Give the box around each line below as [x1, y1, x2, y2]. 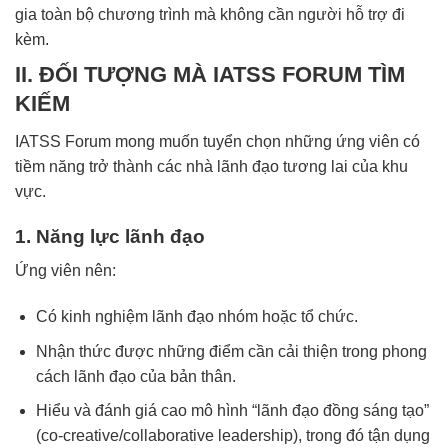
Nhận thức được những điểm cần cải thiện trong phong [35, 342, 427, 360]
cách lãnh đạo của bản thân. [35, 367, 236, 385]
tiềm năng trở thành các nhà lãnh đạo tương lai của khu [15, 158, 408, 176]
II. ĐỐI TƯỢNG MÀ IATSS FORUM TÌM [15, 61, 405, 87]
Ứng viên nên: [15, 262, 116, 280]
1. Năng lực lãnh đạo [15, 225, 205, 247]
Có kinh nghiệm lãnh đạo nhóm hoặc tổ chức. [35, 308, 358, 326]
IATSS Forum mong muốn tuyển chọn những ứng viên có [15, 133, 420, 151]
